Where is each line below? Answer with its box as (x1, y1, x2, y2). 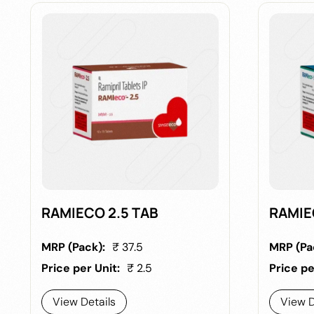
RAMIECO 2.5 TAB (41, 203, 159, 222)
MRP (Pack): (41, 239, 106, 254)
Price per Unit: (41, 260, 121, 275)
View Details (53, 294, 116, 309)
